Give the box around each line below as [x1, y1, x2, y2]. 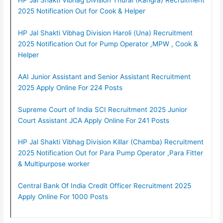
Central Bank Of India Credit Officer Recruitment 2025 [17, 182, 191, 190]
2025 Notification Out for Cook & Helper [17, 6, 145, 15]
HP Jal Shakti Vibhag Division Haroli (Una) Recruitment [17, 28, 193, 37]
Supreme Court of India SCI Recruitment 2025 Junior [17, 105, 187, 113]
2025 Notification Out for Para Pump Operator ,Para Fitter [17, 149, 203, 157]
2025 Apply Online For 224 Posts [17, 83, 122, 92]
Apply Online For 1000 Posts [17, 193, 108, 201]
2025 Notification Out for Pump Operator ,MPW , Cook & [17, 39, 198, 48]
